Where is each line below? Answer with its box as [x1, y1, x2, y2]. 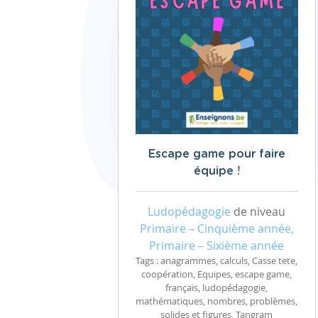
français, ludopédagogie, [165, 282, 268, 294]
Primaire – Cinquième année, [139, 221, 294, 236]
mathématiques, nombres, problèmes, [136, 295, 297, 307]
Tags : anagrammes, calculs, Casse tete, [136, 255, 297, 267]
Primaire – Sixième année [149, 238, 284, 253]
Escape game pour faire [148, 148, 285, 160]
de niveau [231, 204, 285, 219]
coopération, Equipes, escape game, [141, 268, 292, 280]
